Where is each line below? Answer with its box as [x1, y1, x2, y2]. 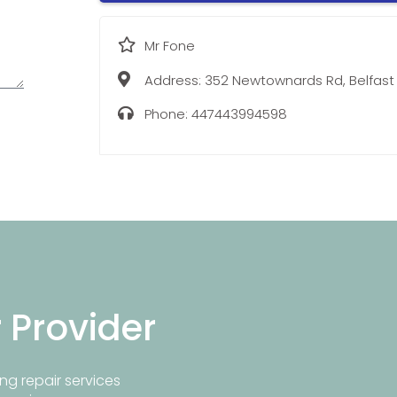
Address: [144, 70, 205, 90]
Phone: [144, 104, 191, 123]
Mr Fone [144, 36, 195, 56]
